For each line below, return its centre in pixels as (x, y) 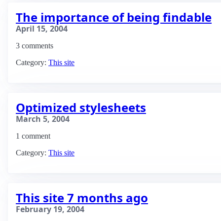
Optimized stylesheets (81, 107)
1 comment (33, 136)
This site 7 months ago (82, 198)
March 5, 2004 (43, 119)
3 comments (35, 46)
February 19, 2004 (50, 209)
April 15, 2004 (42, 29)
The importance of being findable (114, 17)
